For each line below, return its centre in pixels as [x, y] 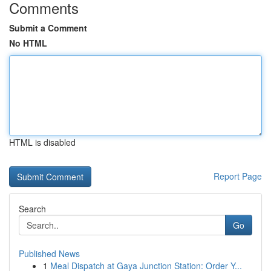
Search [32, 209]
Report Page [238, 176]
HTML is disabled [42, 142]
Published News [49, 253]
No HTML [28, 43]
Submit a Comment [48, 28]
